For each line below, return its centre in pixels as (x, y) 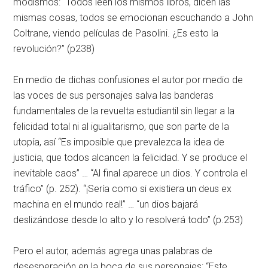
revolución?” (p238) (54, 49)
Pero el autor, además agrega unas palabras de (113, 251)
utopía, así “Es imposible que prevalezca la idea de (119, 142)
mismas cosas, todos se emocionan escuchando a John (133, 18)
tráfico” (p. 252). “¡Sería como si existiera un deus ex (123, 189)
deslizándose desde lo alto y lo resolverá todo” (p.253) (128, 220)
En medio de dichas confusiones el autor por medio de (128, 80)
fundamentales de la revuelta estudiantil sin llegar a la (124, 111)
